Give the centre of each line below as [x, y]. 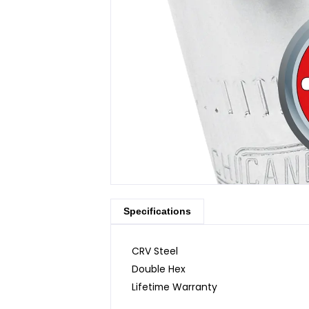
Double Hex [159, 269]
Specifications [158, 211]
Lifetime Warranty [175, 287]
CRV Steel [155, 251]
